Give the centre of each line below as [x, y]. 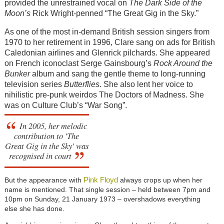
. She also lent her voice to [146, 84]
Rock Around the [183, 63]
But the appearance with [44, 180]
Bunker [17, 73]
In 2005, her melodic [53, 125]
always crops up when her [160, 180]
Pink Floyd [100, 179]
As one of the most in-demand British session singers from [107, 31]
